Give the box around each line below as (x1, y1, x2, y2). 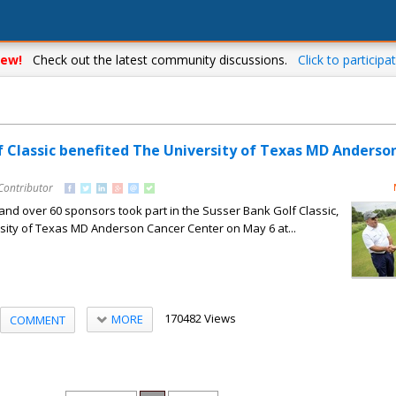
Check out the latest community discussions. (22, 51, 298, 68)
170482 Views (164, 309, 236, 326)
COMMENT (10, 311, 65, 328)
